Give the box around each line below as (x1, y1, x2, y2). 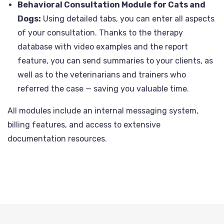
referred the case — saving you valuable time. (17, 84, 189, 93)
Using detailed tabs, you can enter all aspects (41, 14, 214, 23)
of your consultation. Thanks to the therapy (17, 28, 183, 37)
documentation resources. (7, 134, 107, 143)
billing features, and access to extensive (7, 120, 160, 129)
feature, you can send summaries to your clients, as (17, 56, 213, 65)
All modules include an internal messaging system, (7, 106, 198, 115)
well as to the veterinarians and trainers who (17, 70, 186, 79)
